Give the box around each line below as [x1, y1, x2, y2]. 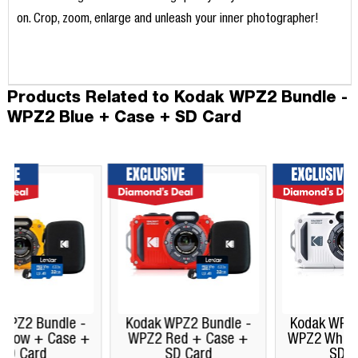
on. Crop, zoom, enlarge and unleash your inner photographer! [16, 14, 319, 27]
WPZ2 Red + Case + [37, 332, 157, 348]
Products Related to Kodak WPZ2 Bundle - [6, 86, 348, 107]
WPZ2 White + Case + [196, 332, 328, 348]
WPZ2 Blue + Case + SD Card [6, 106, 241, 127]
